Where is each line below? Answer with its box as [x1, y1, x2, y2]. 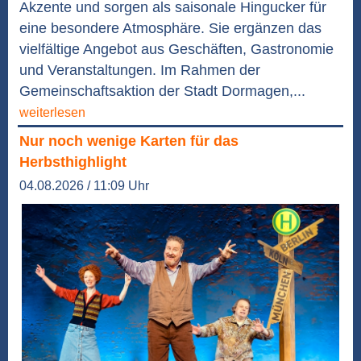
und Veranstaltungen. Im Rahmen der [19, 62, 260, 79]
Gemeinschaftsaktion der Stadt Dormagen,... [19, 83, 305, 100]
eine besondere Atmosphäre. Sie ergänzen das [19, 20, 322, 37]
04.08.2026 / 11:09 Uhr [19, 179, 149, 193]
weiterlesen [19, 106, 85, 120]
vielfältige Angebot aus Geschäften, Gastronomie [19, 41, 334, 58]
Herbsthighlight [19, 154, 127, 171]
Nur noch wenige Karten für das [19, 133, 239, 150]
